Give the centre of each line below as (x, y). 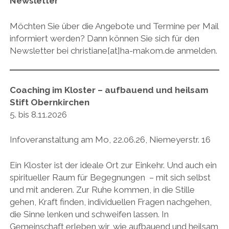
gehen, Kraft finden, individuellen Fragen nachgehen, (110, 202)
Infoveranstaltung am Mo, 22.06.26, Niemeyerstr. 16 (110, 140)
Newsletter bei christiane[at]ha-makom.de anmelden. (113, 50)
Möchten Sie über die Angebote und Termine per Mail (114, 26)
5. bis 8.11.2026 (38, 114)
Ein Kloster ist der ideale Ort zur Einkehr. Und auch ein (113, 165)
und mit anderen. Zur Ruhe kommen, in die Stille (102, 189)
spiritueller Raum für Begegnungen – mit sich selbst (110, 177)
